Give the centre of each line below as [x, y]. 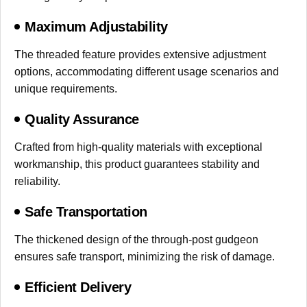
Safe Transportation [86, 211]
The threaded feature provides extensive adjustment [140, 54]
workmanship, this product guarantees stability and [137, 164]
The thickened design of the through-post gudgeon [136, 239]
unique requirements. [66, 88]
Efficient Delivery [78, 287]
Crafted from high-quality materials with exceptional [138, 147]
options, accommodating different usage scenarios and [147, 71]
